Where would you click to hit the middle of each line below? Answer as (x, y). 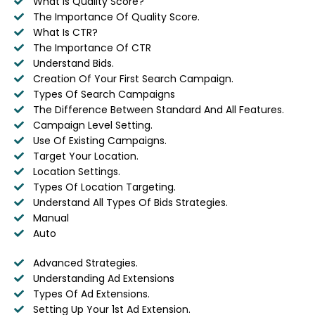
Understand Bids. (73, 63)
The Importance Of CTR (92, 47)
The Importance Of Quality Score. (116, 17)
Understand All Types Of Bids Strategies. (130, 202)
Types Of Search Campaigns (104, 94)
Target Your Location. (85, 156)
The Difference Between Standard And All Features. (158, 109)
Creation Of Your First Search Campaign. (133, 78)
